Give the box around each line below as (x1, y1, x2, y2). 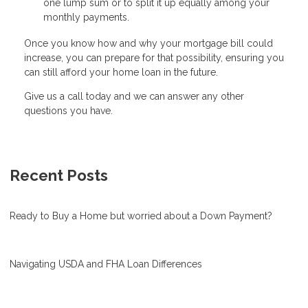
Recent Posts (10, 166, 108, 184)
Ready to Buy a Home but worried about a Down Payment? (10, 210, 272, 221)
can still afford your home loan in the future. (24, 66, 218, 78)
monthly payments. (43, 12, 129, 23)
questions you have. (24, 104, 113, 116)
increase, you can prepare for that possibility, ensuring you (24, 52, 284, 63)
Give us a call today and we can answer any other (24, 90, 244, 102)
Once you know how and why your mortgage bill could (24, 37, 273, 49)
